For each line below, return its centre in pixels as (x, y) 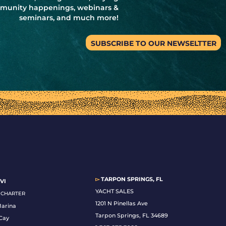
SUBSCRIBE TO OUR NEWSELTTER (154, 44)
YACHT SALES (116, 191)
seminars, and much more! (69, 17)
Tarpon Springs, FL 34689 (132, 216)
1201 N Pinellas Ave (122, 204)
